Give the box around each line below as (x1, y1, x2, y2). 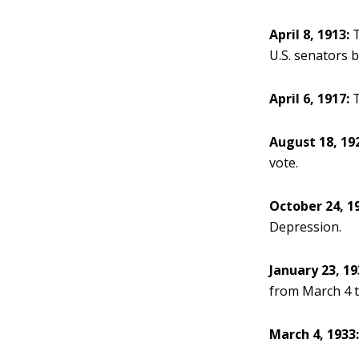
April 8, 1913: (269, 26, 350, 43)
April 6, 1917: (269, 90, 350, 107)
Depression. (269, 218, 342, 236)
